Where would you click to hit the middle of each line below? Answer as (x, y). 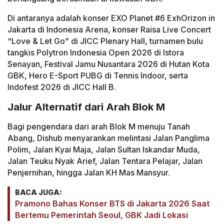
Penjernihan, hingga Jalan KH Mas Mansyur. (89, 172)
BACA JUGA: (38, 192)
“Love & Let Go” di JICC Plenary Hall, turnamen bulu (105, 41)
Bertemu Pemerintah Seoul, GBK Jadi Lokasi (101, 215)
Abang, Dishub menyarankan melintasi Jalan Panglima (108, 138)
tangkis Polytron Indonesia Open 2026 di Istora (96, 53)
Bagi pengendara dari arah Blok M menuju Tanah (99, 126)
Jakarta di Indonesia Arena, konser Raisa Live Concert (109, 30)
